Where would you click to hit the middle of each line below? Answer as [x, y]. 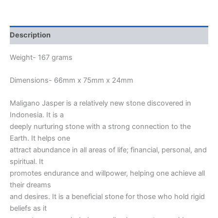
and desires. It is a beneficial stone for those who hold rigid [107, 197]
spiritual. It [27, 162]
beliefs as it [28, 209]
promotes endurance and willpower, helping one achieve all [107, 173]
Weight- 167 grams [41, 57]
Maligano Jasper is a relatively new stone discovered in [100, 103]
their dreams [30, 185]
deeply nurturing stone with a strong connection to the [100, 127]
